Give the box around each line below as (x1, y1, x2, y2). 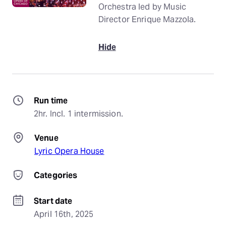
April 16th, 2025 (34, 209, 94, 219)
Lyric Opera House (34, 146, 104, 156)
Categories (34, 170, 78, 181)
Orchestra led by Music (98, 2, 186, 12)
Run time (34, 95, 68, 106)
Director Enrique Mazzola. (98, 14, 196, 25)
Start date (34, 196, 73, 206)
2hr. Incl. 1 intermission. (34, 108, 123, 119)
